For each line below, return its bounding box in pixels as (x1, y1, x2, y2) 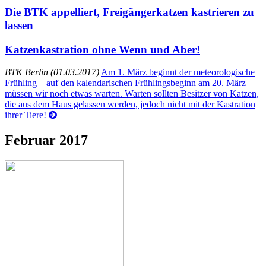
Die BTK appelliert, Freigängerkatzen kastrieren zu (5, 5, 254, 18)
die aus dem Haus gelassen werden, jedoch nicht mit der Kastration (5, 99, 255, 110)
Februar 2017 (5, 132, 88, 148)
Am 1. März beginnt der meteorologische (101, 67, 255, 78)
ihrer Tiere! (5, 110, 46, 121)
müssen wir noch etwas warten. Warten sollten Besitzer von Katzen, (5, 88, 259, 99)
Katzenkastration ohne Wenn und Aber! (5, 43, 200, 56)
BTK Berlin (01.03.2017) (5, 67, 99, 78)
